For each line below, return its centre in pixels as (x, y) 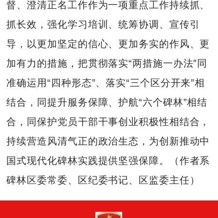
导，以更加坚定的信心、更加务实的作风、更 (108, 44)
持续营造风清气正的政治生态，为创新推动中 (108, 141)
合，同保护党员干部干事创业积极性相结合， (108, 122)
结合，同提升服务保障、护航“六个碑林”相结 (107, 102)
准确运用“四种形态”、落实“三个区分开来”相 (106, 83)
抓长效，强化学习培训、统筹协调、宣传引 (103, 25)
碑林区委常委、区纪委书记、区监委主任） (103, 180)
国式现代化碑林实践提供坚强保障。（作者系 (108, 161)
